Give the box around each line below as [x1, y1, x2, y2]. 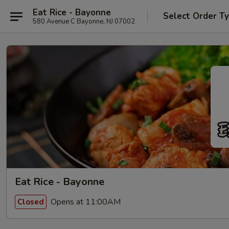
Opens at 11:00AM [49, 196, 121, 208]
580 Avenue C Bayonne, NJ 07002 [33, 16, 135, 26]
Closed [17, 196, 44, 207]
